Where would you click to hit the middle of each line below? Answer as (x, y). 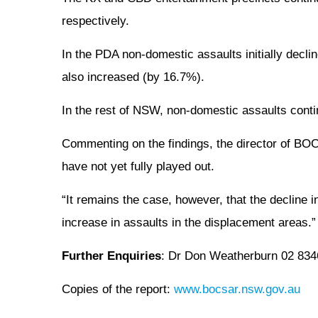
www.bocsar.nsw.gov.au (237, 289)
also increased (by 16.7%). (133, 77)
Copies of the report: (118, 289)
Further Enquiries (111, 256)
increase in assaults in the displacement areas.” (189, 223)
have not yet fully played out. (138, 166)
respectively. (95, 21)
